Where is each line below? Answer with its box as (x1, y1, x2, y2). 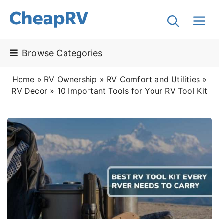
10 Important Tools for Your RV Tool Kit (57, 86, 208, 96)
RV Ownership (44, 74, 97, 84)
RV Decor (11, 86, 48, 96)
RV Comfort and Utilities (107, 74, 200, 84)
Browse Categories (22, 48, 103, 58)
